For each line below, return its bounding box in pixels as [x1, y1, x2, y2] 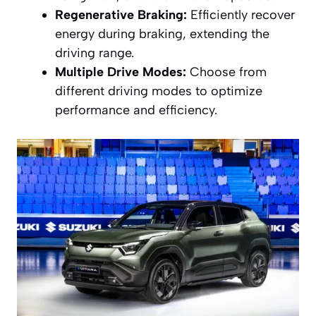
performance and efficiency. [55, 102, 217, 119]
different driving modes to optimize [55, 83, 262, 99]
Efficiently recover [187, 7, 295, 23]
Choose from [186, 64, 267, 80]
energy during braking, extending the [55, 26, 269, 42]
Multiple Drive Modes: [55, 64, 186, 80]
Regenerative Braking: [55, 7, 187, 23]
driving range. [55, 45, 134, 61]
